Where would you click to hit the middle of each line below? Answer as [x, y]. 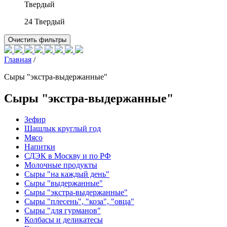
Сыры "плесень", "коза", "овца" [79, 202]
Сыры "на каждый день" [67, 174]
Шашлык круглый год [63, 129]
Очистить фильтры [37, 40]
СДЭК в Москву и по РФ [68, 156]
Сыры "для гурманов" [63, 211]
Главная [18, 59]
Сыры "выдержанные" [64, 183]
